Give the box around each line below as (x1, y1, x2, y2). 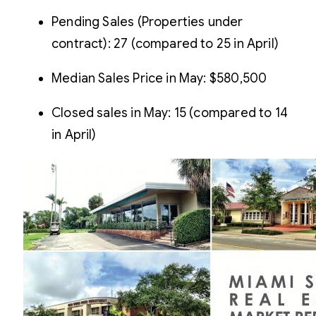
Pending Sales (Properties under (51, 13, 243, 30)
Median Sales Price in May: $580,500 (51, 70, 267, 86)
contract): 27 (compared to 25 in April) (51, 35, 279, 51)
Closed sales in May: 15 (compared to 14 (51, 104, 288, 121)
